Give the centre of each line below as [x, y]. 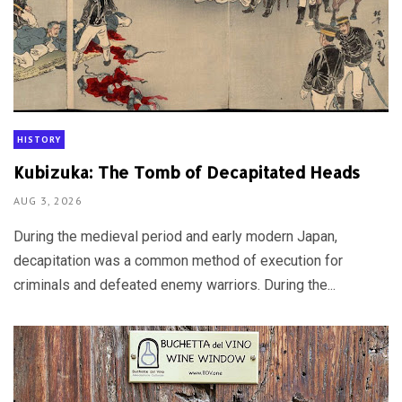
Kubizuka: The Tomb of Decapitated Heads [187, 172]
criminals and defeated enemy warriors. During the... [175, 285]
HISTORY [39, 139]
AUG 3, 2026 [48, 201]
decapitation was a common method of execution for [178, 261]
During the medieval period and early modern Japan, [175, 237]
